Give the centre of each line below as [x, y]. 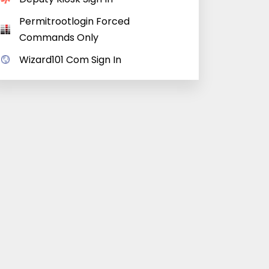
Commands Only [59, 38]
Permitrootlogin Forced [74, 21]
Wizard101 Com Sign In [70, 60]
